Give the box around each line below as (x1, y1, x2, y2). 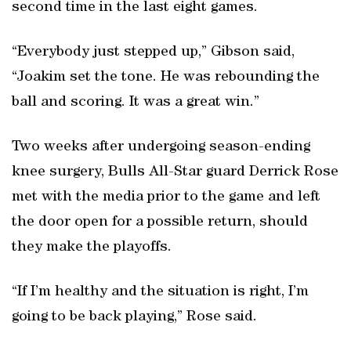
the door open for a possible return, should (12, 215, 308, 230)
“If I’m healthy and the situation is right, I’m (12, 284, 309, 300)
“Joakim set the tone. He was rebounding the (12, 70, 320, 85)
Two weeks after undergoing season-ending (12, 139, 310, 155)
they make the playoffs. (12, 240, 172, 255)
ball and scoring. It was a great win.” (12, 95, 259, 110)
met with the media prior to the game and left (12, 190, 320, 205)
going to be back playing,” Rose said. (12, 309, 257, 325)
